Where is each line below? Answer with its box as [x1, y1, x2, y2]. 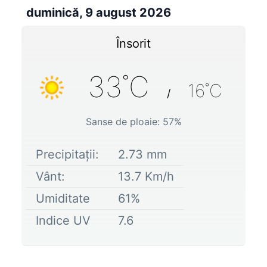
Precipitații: [36, 147, 99, 162]
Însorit [116, 36, 151, 51]
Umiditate [36, 191, 90, 206]
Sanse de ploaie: [85, 115, 163, 128]
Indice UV [36, 213, 91, 228]
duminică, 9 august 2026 [26, 5, 171, 20]
